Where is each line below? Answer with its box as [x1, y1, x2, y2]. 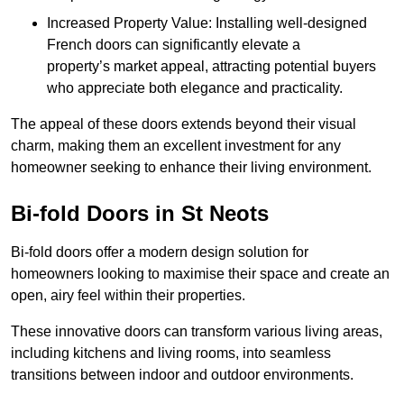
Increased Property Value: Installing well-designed [47, 15, 367, 32]
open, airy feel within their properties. [11, 288, 245, 304]
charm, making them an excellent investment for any [11, 138, 341, 154]
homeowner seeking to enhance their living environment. [11, 160, 372, 176]
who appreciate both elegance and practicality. [47, 80, 343, 96]
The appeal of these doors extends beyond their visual [11, 116, 356, 133]
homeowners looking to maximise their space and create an [11, 266, 390, 282]
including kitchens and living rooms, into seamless [11, 345, 331, 362]
